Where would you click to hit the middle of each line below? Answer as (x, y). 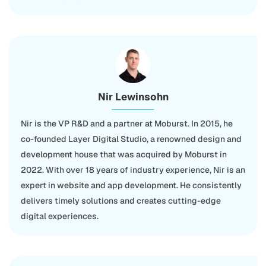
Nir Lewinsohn (133, 97)
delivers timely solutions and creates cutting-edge (121, 201)
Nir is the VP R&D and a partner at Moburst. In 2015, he (127, 123)
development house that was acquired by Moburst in (124, 154)
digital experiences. (60, 216)
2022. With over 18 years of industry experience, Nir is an (133, 170)
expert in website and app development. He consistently (131, 185)
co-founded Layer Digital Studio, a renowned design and (131, 139)
